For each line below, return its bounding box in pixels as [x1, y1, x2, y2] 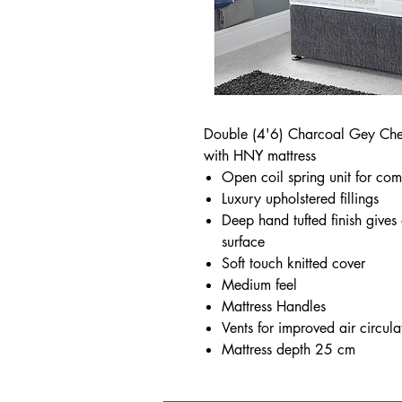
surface [222, 232, 265, 251]
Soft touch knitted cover [222, 254, 365, 273]
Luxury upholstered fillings [222, 189, 379, 208]
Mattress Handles [222, 297, 326, 316]
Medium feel [222, 275, 297, 294]
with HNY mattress [204, 146, 316, 165]
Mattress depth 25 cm [222, 340, 355, 359]
